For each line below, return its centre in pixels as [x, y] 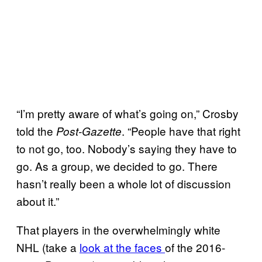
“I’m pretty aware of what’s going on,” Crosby [127, 113]
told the [36, 130]
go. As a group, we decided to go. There [117, 166]
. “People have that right [181, 130]
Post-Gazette [89, 131]
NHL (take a [48, 247]
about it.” [38, 201]
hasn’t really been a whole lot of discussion [124, 183]
